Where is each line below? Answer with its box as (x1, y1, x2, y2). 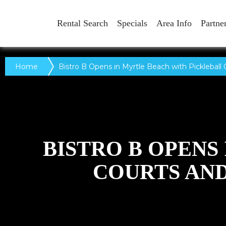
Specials (117, 18, 147, 28)
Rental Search (57, 18, 108, 28)
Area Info (156, 18, 192, 28)
